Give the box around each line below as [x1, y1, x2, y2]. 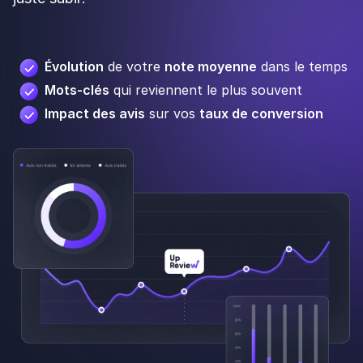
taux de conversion [199, 105, 323, 122]
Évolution [45, 58, 104, 75]
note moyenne [164, 58, 257, 75]
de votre [104, 58, 164, 75]
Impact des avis [45, 105, 145, 122]
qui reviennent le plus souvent [109, 82, 302, 99]
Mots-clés [45, 82, 109, 99]
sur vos [145, 105, 199, 122]
